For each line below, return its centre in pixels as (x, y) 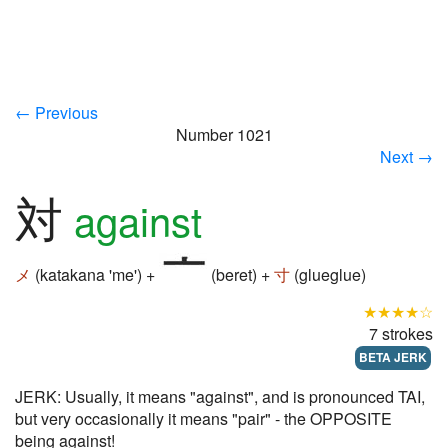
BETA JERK (393, 357)
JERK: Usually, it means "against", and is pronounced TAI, (220, 396)
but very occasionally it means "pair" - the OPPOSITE (203, 418)
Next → (406, 156)
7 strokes (401, 333)
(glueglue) (328, 275)
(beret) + (240, 275)
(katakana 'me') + (95, 275)
